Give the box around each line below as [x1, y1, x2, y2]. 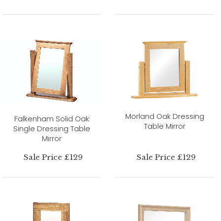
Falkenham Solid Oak [14, 113, 89, 124]
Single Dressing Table [13, 123, 90, 134]
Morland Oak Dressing [125, 110, 204, 121]
